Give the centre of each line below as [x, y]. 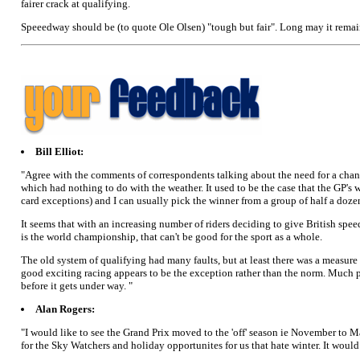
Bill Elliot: [59, 151]
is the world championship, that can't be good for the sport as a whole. [172, 236]
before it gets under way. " [77, 285]
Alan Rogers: [65, 309]
